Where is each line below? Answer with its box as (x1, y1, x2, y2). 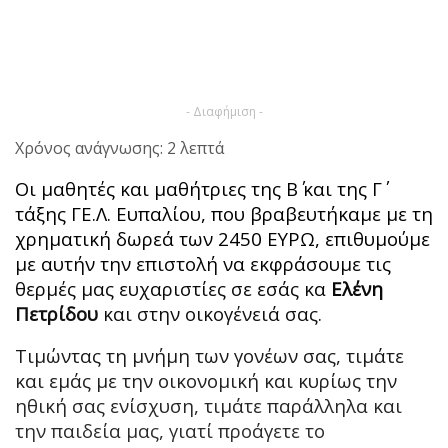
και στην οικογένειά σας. (98, 300, 322, 326)
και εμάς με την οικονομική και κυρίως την (15, 367, 397, 393)
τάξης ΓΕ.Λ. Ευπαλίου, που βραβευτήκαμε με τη (15, 200, 433, 226)
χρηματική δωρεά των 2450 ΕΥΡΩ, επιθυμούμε (15, 225, 430, 251)
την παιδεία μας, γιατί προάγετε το (15, 417, 325, 443)
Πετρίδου (15, 300, 98, 326)
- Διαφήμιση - (185, 102, 263, 120)
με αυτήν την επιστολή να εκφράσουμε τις (15, 250, 391, 276)
